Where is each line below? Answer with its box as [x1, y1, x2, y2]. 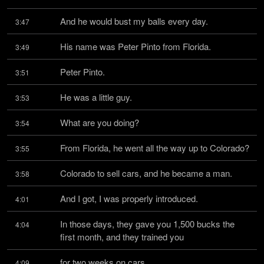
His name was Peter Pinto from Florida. [60, 40, 211, 52]
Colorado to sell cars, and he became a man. [60, 167, 232, 179]
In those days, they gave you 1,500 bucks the [60, 217, 235, 230]
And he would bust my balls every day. [60, 15, 208, 27]
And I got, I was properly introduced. [60, 192, 198, 204]
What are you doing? [60, 116, 139, 128]
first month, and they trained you [60, 230, 184, 243]
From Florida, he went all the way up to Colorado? [60, 141, 249, 154]
